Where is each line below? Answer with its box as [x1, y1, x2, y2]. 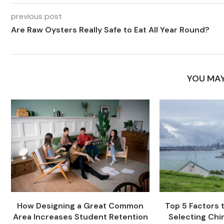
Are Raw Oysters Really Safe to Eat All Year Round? [11, 24, 209, 35]
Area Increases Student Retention [12, 211, 148, 222]
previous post [11, 11, 62, 22]
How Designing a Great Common [17, 200, 144, 211]
